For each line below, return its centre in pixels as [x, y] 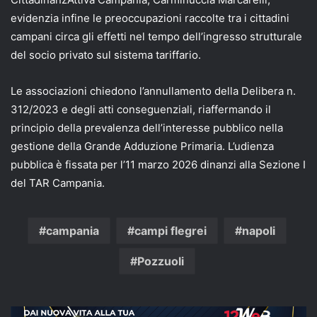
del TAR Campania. [58, 183]
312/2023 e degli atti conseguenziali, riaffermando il [141, 109]
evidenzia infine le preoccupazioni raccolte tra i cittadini [150, 18]
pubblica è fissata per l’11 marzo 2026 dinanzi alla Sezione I [158, 164]
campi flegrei [170, 230]
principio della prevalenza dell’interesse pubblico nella [147, 127]
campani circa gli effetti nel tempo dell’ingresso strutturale [156, 36]
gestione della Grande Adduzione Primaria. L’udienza [142, 146]
